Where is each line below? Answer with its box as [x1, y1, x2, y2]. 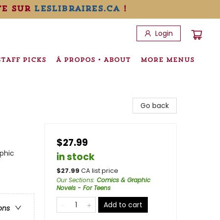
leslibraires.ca [34, 3, 120, 13]
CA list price [81, 166, 118, 175]
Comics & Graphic [97, 176, 150, 184]
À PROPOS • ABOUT [56, 55, 131, 63]
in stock [56, 150, 95, 164]
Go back [140, 101, 169, 110]
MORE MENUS [140, 55, 194, 63]
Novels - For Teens [56, 184, 110, 192]
